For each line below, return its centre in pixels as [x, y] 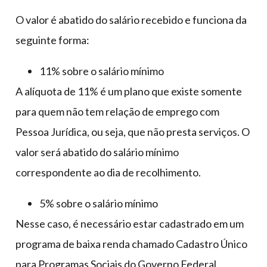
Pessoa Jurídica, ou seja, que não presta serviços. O [133, 132]
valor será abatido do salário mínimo [97, 152]
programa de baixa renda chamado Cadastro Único [131, 244]
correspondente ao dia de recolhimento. [108, 173]
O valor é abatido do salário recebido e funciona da [131, 20]
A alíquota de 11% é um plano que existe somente [129, 91]
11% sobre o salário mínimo [102, 71]
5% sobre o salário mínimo [99, 204]
